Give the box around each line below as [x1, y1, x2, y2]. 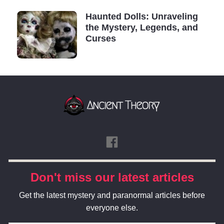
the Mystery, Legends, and [85, 22, 198, 32]
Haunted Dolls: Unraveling [85, 11, 198, 21]
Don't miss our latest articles [30, 170, 194, 184]
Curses [85, 33, 116, 43]
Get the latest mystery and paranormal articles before [19, 190, 205, 199]
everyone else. [86, 203, 138, 212]
